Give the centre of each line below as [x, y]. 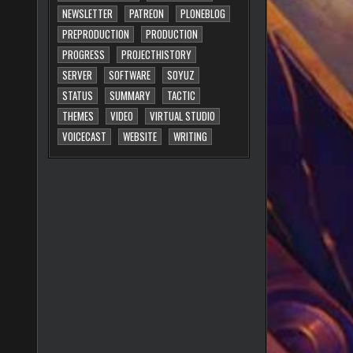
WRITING [191, 137]
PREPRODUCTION [96, 34]
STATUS [78, 96]
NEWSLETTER [88, 14]
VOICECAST [85, 137]
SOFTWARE [130, 75]
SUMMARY [130, 96]
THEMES [78, 116]
